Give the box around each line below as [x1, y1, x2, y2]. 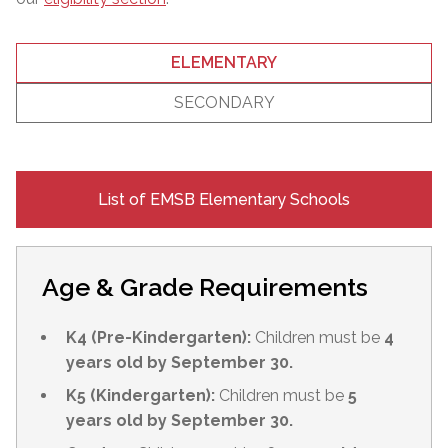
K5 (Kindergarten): [66, 386, 219, 405]
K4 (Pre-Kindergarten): [66, 328, 255, 347]
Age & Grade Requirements [42, 272, 368, 302]
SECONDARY [173, 93, 275, 112]
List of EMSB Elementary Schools [98, 190, 350, 209]
